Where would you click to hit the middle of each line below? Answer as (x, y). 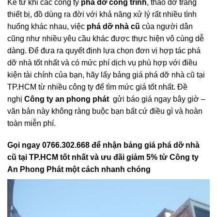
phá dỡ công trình (114, 36)
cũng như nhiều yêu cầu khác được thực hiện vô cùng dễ (106, 73)
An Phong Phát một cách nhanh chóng (79, 204)
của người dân (166, 61)
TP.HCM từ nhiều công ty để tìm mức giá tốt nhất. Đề (97, 121)
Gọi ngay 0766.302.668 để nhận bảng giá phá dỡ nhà (103, 180)
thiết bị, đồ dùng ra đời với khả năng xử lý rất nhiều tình (102, 48)
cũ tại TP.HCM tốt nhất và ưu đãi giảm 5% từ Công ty (103, 192)
